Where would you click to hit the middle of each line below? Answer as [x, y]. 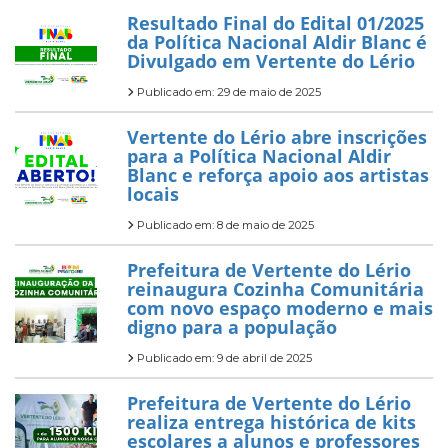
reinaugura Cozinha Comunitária [275, 289]
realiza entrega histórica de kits [271, 422]
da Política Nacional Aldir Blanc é [277, 42]
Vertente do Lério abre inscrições [277, 137]
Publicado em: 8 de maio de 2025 [224, 225]
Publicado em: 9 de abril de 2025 [223, 358]
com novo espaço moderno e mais [280, 308]
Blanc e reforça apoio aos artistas [278, 175]
